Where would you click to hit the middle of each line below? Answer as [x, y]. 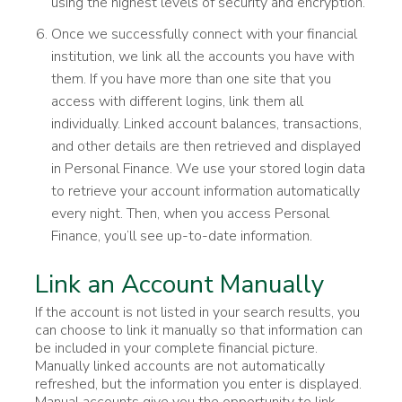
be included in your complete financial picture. [176, 348]
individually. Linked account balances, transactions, [206, 123]
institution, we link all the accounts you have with [203, 56]
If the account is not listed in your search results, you [197, 312]
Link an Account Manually [179, 284]
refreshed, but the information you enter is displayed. [198, 384]
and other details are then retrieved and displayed [206, 146]
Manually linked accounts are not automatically [180, 366]
